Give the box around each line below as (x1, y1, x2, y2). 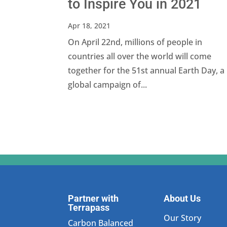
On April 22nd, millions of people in (68, 36, 203, 48)
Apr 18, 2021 (68, 21, 111, 31)
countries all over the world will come (68, 51, 212, 62)
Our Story (164, 212, 202, 224)
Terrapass (68, 202, 110, 213)
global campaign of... (68, 79, 147, 91)
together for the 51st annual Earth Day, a (68, 65, 225, 77)
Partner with (68, 193, 119, 204)
